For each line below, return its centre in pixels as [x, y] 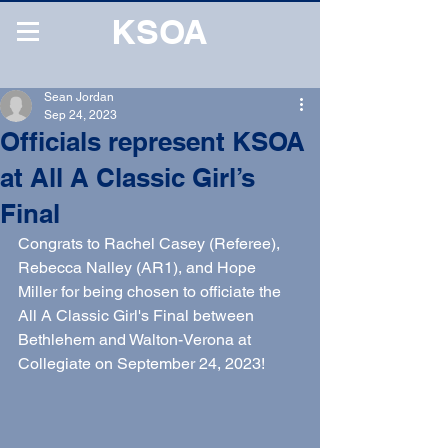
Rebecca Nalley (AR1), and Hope [139, 267]
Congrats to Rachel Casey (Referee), [151, 243]
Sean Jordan [79, 97]
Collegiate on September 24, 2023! [141, 363]
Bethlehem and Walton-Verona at [136, 339]
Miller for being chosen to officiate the [151, 291]
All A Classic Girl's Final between [138, 315]
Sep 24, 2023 [80, 115]
